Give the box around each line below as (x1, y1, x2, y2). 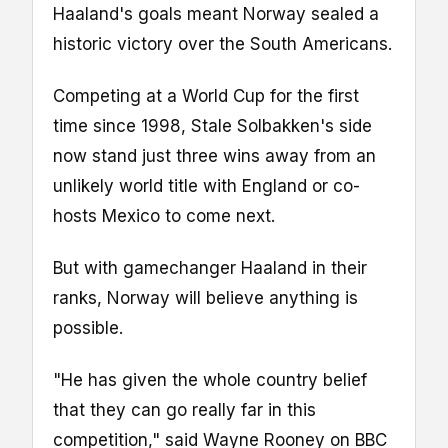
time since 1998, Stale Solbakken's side (53, 116, 372, 137)
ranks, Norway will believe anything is (53, 288, 358, 309)
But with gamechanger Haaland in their (53, 258, 367, 279)
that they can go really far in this (53, 400, 316, 421)
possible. (53, 318, 123, 339)
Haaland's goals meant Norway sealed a (53, 3, 379, 24)
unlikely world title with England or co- (53, 176, 360, 197)
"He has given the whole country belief (53, 370, 367, 391)
